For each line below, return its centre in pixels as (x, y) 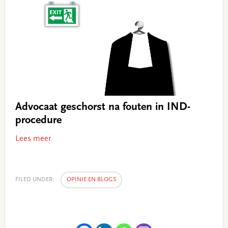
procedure (38, 120)
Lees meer (33, 139)
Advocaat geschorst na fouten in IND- (103, 107)
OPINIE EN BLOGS (91, 179)
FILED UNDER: (35, 179)
